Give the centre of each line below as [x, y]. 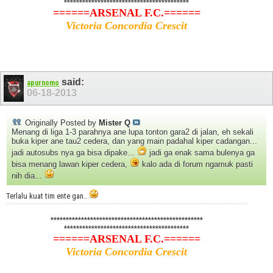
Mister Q [115, 123]
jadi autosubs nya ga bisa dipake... [74, 153]
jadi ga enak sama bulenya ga [201, 153]
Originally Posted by [61, 123]
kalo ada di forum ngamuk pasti [196, 165]
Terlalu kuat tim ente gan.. [48, 196]
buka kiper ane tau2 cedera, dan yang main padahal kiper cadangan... [134, 141]
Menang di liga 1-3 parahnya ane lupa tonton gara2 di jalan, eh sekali [133, 132]
